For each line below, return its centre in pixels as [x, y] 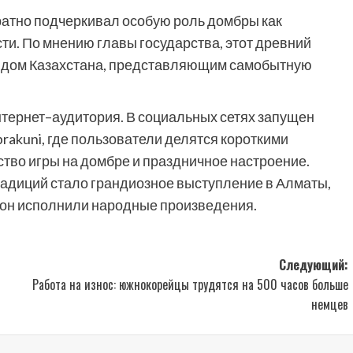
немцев [329, 304]
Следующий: [313, 265]
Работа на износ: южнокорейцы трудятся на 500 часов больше [190, 284]
